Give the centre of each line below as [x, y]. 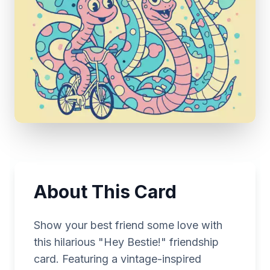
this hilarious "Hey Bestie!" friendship [126, 242]
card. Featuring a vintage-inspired [118, 259]
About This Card [105, 192]
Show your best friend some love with [128, 225]
